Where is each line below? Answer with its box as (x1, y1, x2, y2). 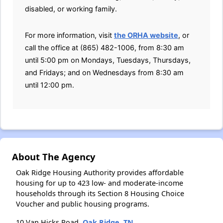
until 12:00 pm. (25, 81, 74, 90)
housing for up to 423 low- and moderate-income (16, 178, 183, 188)
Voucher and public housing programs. (16, 199, 149, 209)
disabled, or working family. (25, 4, 117, 13)
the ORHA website (114, 31, 178, 40)
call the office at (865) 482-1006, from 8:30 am (25, 43, 184, 52)
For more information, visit (25, 31, 114, 40)
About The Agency (12, 150, 95, 163)
